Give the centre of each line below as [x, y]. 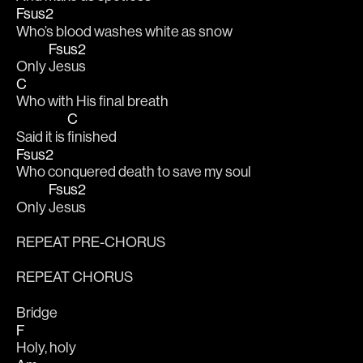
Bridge [37, 312]
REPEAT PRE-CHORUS [91, 241]
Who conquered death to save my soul [135, 172]
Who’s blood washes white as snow [126, 31]
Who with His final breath [94, 101]
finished [93, 136]
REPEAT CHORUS [75, 277]
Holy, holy [47, 348]
